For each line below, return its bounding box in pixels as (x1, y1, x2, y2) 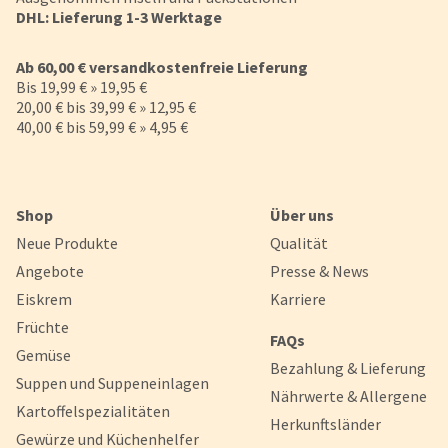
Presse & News (270, 260, 369, 281)
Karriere (270, 288, 326, 309)
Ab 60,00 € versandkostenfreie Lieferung (16, 56, 309, 77)
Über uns (270, 204, 334, 225)
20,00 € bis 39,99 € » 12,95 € (16, 96, 197, 117)
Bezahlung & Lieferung (270, 357, 426, 378)
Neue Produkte (16, 232, 119, 253)
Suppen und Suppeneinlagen (16, 372, 210, 393)
